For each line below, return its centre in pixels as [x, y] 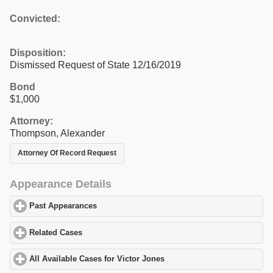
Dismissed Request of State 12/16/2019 [95, 65]
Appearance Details [61, 184]
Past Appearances [63, 206]
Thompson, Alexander [57, 133]
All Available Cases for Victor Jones [97, 259]
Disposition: [38, 52]
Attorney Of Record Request [67, 153]
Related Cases [56, 232]
